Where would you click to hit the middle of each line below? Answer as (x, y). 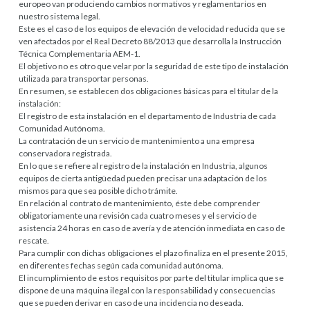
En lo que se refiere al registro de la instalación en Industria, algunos (144, 165)
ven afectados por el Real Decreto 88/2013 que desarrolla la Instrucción (151, 41)
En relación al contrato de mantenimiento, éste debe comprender (140, 203)
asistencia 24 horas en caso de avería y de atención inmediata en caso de (152, 228)
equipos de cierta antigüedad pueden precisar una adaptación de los (143, 178)
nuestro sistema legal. (60, 16)
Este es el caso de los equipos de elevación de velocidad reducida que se (152, 28)
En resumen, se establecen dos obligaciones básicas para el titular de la (149, 91)
